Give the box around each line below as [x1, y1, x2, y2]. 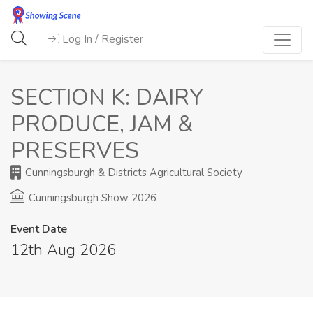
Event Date [10, 221, 67, 238]
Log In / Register [62, 31, 144, 48]
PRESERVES [10, 136, 139, 166]
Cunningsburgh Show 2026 [26, 191, 156, 205]
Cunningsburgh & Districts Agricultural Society [22, 166, 242, 180]
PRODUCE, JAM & [10, 109, 193, 140]
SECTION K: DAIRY [10, 82, 203, 113]
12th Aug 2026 [10, 240, 116, 261]
